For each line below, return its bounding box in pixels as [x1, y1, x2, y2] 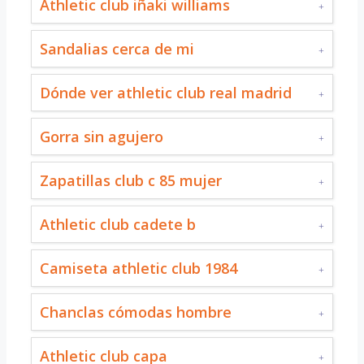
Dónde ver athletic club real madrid [40, 82, 292, 102]
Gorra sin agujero [40, 126, 163, 146]
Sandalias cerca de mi [40, 38, 194, 58]
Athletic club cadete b [40, 214, 196, 234]
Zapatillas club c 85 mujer [40, 170, 222, 190]
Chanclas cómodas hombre [40, 301, 232, 322]
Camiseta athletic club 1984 [40, 258, 237, 278]
